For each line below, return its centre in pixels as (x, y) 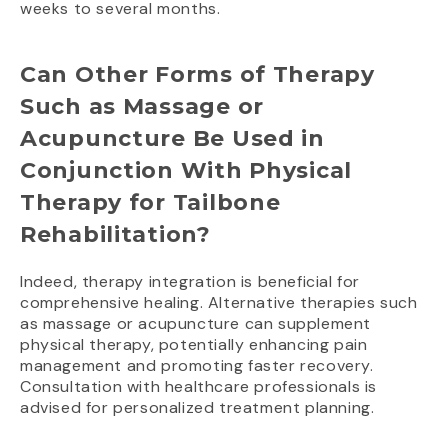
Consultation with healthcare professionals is (199, 387)
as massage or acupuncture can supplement (196, 324)
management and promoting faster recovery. (197, 366)
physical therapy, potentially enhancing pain (194, 345)
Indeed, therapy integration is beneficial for (190, 282)
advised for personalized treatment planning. (197, 408)
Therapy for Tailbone (150, 203)
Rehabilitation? (115, 235)
